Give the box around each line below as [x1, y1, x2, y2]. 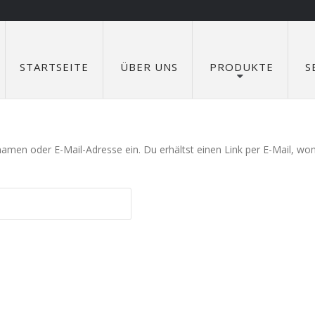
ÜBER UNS [120, 60, 178, 74]
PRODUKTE [210, 60, 274, 74]
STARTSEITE [20, 60, 89, 74]
